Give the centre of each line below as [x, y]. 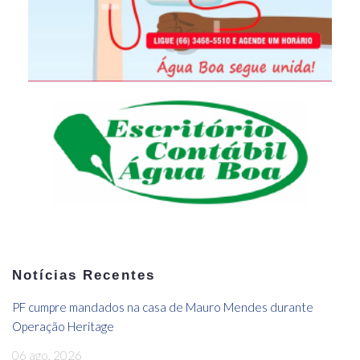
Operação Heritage [63, 326]
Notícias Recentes [84, 275]
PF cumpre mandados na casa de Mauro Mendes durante [163, 307]
